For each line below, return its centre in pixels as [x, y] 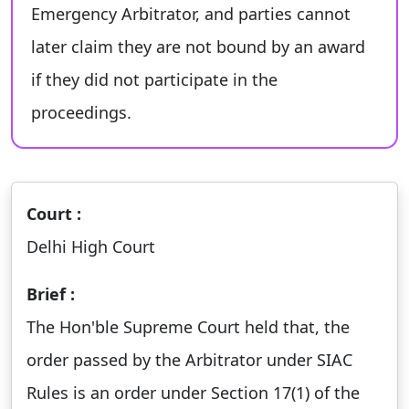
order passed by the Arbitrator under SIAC [189, 360]
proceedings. [81, 112]
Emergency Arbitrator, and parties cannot [191, 14]
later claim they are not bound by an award [198, 47]
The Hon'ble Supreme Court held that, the [188, 327]
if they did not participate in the [154, 79]
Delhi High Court [91, 246]
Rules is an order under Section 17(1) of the [193, 393]
